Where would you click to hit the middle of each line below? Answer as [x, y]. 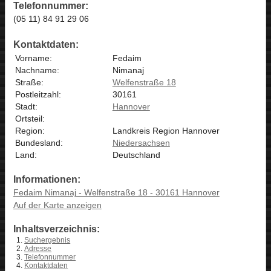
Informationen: [47, 180]
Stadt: [26, 106]
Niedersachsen [141, 142]
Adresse [38, 249]
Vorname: [33, 58]
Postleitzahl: [38, 94]
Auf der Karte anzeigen [57, 205]
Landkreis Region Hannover [166, 130]
